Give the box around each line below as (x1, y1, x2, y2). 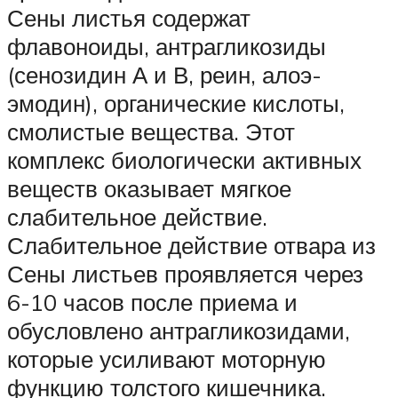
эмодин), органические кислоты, (7, 89, 345, 118)
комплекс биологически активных (7, 146, 362, 175)
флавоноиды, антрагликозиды (7, 32, 326, 61)
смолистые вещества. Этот (7, 117, 295, 147)
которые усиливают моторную (7, 345, 326, 374)
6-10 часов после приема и (7, 288, 298, 317)
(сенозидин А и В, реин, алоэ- (7, 60, 322, 90)
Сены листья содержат (7, 4, 251, 33)
